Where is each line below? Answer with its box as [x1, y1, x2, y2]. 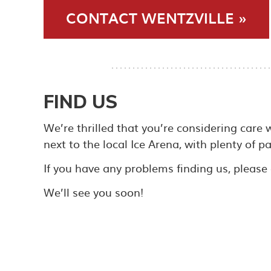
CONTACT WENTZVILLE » [66, 6, 247, 28]
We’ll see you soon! [44, 183, 143, 200]
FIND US [44, 90, 117, 113]
